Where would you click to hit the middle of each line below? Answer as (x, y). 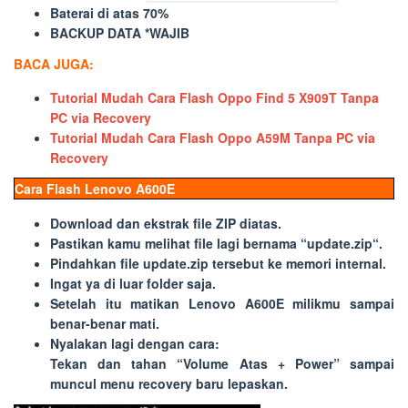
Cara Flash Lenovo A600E (95, 189)
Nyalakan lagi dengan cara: (135, 343)
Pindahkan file (97, 263)
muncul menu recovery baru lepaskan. (169, 383)
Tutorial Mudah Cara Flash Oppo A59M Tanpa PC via (213, 137)
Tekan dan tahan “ (117, 363)
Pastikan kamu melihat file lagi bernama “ (178, 243)
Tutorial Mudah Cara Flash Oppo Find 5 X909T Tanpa (214, 97)
